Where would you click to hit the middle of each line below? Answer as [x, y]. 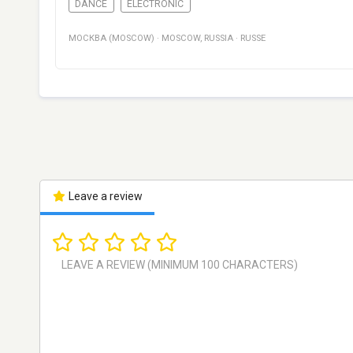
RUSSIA [219, 39]
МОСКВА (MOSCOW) [111, 39]
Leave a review [104, 197]
